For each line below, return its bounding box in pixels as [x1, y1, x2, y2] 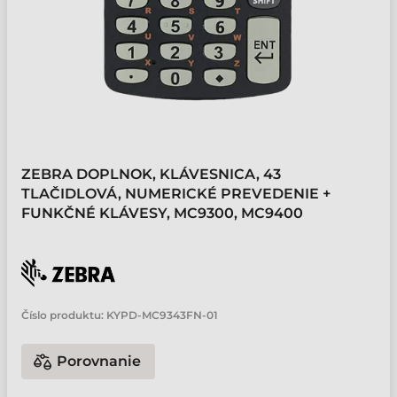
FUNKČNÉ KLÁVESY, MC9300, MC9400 [21, 205, 303, 222]
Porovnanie [57, 353, 141, 370]
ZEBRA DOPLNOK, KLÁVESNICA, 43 [21, 166, 281, 183]
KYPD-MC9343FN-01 [106, 308, 218, 322]
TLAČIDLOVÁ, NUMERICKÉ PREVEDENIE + [21, 185, 331, 202]
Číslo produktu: [21, 308, 104, 322]
